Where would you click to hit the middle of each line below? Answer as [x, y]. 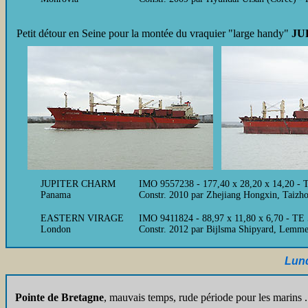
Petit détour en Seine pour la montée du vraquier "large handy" [154, 33]
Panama [56, 195]
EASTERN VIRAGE [82, 218]
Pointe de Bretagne [59, 297]
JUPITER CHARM [78, 184]
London [56, 229]
